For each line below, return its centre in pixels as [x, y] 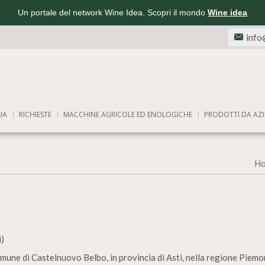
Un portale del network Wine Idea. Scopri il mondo [113, 12]
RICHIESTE [35, 114]
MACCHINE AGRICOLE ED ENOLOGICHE [128, 114]
